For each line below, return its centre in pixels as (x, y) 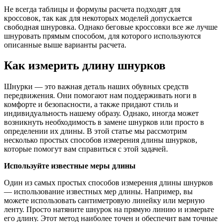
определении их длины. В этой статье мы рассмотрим (95, 131)
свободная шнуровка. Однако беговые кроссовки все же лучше (111, 27)
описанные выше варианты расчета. (65, 45)
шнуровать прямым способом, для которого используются (102, 36)
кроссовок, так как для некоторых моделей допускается (98, 18)
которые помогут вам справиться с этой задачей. (86, 149)
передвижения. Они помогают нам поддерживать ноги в (100, 96)
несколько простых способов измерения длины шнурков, (101, 140)
